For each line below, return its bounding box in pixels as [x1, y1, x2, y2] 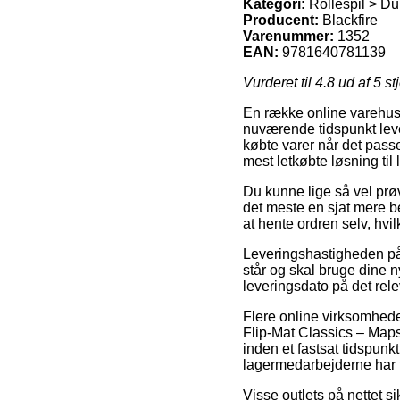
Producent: [243, 12, 319, 28]
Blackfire [322, 12, 378, 28]
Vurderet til [243, 74, 315, 90]
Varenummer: [243, 28, 334, 44]
